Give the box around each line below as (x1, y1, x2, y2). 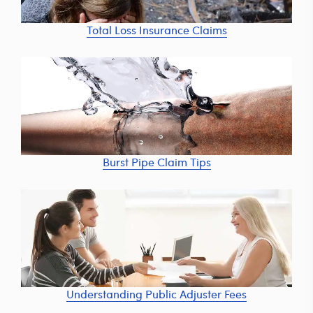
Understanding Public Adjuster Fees (66, 286, 247, 301)
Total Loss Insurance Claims (86, 22, 227, 37)
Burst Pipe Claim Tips (102, 154, 211, 169)
